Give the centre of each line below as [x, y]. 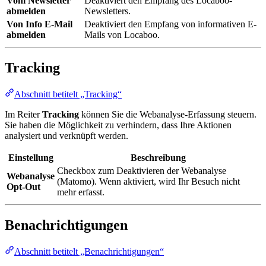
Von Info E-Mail [39, 24]
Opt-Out [23, 186]
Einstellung [31, 157]
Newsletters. [107, 11]
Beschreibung [158, 157]
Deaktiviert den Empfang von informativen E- [170, 24]
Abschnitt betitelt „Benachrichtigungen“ [89, 251]
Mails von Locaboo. [122, 34]
